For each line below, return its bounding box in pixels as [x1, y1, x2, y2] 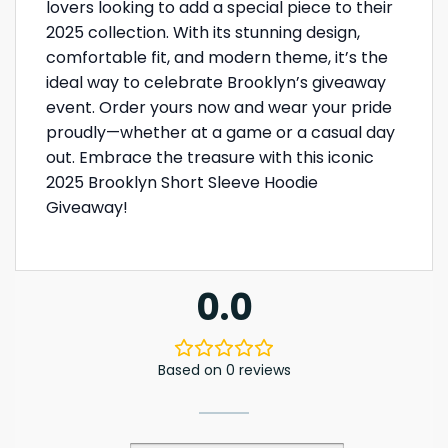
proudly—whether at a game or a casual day [46, 120, 395, 144]
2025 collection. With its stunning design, [46, 20, 360, 44]
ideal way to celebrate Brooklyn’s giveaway [46, 70, 386, 94]
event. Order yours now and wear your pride [46, 95, 392, 119]
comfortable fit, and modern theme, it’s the [46, 45, 388, 69]
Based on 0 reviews [157, 360, 291, 381]
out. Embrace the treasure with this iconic [46, 145, 374, 169]
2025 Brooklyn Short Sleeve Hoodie [46, 170, 318, 194]
